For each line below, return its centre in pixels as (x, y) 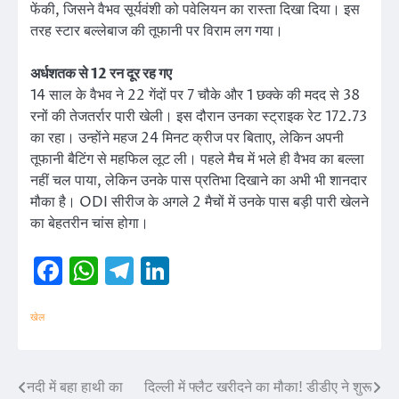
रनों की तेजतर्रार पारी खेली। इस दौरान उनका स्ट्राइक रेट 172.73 (199, 117)
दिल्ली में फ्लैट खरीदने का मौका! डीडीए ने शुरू (258, 387)
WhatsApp (171, 270)
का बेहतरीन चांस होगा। (91, 224)
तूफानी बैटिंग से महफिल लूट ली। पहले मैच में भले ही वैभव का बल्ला (197, 160)
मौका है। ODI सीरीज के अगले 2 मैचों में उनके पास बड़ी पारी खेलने (199, 203)
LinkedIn (228, 270)
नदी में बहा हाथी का (75, 387)
